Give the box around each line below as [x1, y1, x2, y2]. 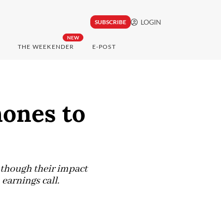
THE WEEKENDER [17, 43, 74, 51]
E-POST [92, 43, 116, 51]
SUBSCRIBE [94, 18, 126, 26]
